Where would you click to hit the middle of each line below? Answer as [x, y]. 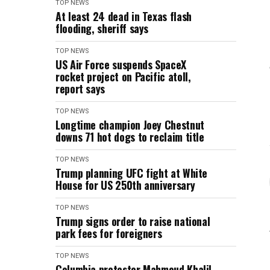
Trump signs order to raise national [133, 221]
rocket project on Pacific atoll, [123, 77]
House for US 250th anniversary [125, 185]
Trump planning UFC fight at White [132, 173]
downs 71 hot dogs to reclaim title [130, 137]
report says [80, 89]
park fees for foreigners [109, 233]
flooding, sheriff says [102, 28]
